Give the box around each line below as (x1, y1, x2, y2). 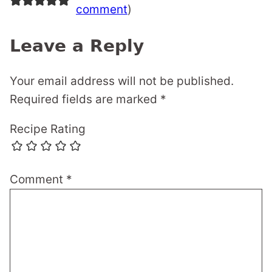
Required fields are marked (10, 92, 160, 107)
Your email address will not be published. (10, 74, 234, 89)
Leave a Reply (10, 36, 144, 56)
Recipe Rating (10, 122, 86, 137)
